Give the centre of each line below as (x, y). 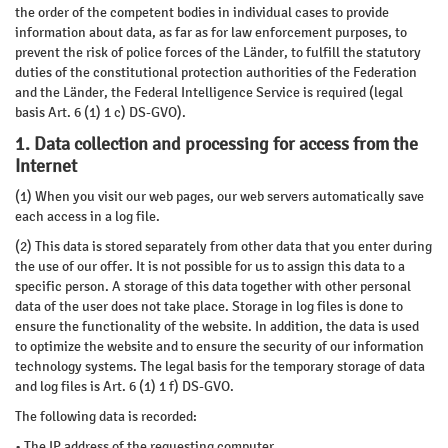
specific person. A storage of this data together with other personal (213, 286)
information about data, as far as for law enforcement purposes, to (211, 32)
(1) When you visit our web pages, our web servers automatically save (219, 196)
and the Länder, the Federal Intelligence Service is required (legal (209, 92)
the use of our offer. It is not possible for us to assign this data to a (210, 266)
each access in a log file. (87, 216)
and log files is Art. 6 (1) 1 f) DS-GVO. (124, 386)
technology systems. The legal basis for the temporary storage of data (220, 366)
